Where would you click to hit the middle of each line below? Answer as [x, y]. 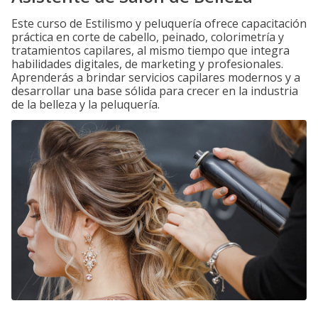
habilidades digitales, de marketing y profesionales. [147, 64]
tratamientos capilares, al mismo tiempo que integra [150, 50]
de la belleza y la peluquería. [86, 104]
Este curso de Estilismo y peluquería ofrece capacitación [159, 23]
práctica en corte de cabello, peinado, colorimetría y [148, 37]
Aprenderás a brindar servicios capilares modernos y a [156, 77]
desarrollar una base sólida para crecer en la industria [155, 91]
